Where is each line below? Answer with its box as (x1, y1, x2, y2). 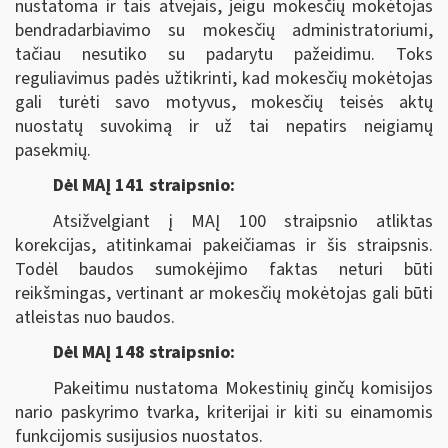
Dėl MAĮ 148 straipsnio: (52, 340, 235, 365)
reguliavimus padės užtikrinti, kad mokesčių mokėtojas (15, 65, 433, 91)
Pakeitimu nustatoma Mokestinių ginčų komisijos (52, 375, 433, 401)
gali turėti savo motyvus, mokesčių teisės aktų (15, 89, 433, 115)
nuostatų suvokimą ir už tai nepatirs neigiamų (15, 113, 433, 139)
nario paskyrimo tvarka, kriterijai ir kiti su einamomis (15, 399, 433, 425)
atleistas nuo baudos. (15, 304, 175, 330)
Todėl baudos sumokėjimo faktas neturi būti (15, 256, 433, 282)
